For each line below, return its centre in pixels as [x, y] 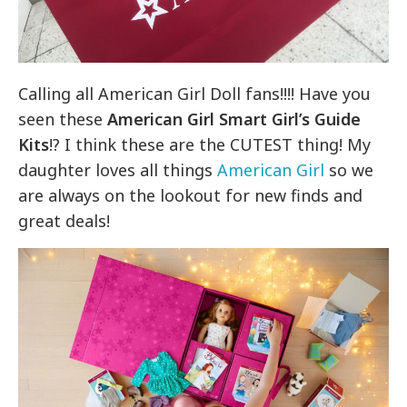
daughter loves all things [118, 170]
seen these [63, 119]
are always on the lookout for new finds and [191, 196]
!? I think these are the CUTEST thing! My [210, 145]
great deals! [65, 221]
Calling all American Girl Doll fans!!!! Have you [195, 94]
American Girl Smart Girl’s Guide [234, 119]
